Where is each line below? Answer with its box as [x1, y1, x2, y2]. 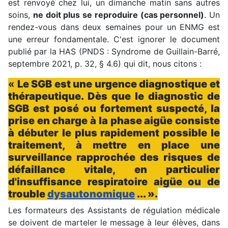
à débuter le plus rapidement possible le [8, 126, 220, 139]
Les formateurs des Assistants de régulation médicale [8, 205, 220, 215]
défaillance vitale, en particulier [8, 163, 220, 176]
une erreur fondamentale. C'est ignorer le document [8, 34, 220, 44]
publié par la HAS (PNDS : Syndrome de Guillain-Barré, [8, 46, 220, 56]
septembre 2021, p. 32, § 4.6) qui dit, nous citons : [8, 58, 202, 69]
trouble [8, 187, 47, 200]
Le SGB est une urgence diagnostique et [15, 77, 220, 90]
